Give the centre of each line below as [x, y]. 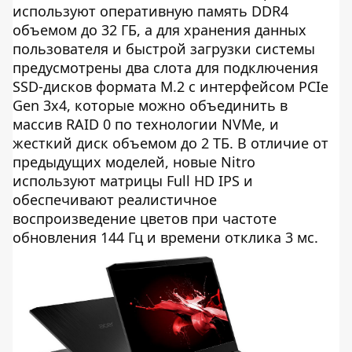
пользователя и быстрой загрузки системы [164, 49]
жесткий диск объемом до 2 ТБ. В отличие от [170, 143]
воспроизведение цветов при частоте [145, 219]
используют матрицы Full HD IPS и [133, 181]
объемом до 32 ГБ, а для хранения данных [159, 30]
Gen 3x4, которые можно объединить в [150, 106]
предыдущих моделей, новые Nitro [134, 162]
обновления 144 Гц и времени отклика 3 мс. [165, 238]
